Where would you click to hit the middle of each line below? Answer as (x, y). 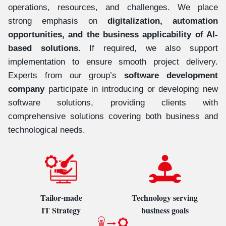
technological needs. (47, 130)
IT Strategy (61, 210)
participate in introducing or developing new (131, 89)
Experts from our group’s (66, 75)
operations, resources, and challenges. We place (113, 7)
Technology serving (165, 197)
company (26, 89)
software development (171, 75)
